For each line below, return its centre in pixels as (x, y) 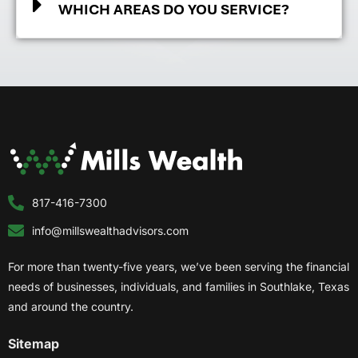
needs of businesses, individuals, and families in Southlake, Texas (179, 287)
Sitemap (34, 344)
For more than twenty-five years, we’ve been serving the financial (179, 267)
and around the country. (71, 307)
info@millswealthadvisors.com (110, 231)
